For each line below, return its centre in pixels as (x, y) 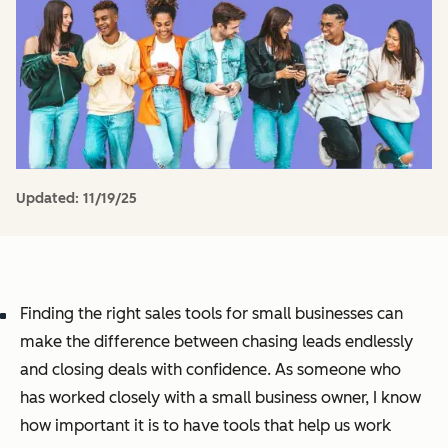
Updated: (49, 198)
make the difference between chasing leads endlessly (216, 341)
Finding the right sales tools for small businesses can (211, 313)
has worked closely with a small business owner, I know (220, 397)
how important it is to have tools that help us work (205, 425)
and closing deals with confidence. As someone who (210, 369)
